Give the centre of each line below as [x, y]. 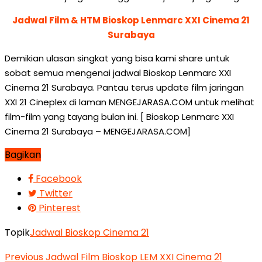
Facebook [59, 179]
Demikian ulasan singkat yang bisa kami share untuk [117, 58]
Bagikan [23, 155]
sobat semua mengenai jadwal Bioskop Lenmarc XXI [118, 73]
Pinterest [60, 208]
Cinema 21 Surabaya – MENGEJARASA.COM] [98, 131]
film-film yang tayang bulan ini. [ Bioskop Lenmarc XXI [119, 117]
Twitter [56, 193]
